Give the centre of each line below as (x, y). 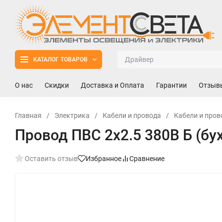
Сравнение (147, 158)
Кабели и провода (132, 115)
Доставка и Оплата (112, 85)
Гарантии (171, 85)
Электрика (72, 115)
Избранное (104, 158)
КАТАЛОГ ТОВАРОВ (60, 59)
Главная (28, 115)
